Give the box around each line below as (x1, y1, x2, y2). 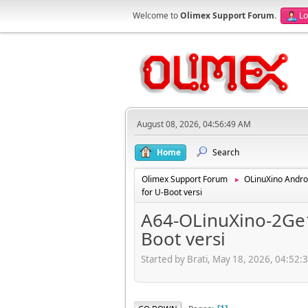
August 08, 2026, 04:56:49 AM (137, 118, 251, 130)
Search (212, 146, 239, 158)
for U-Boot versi (142, 186, 202, 198)
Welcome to (133, 10, 180, 21)
